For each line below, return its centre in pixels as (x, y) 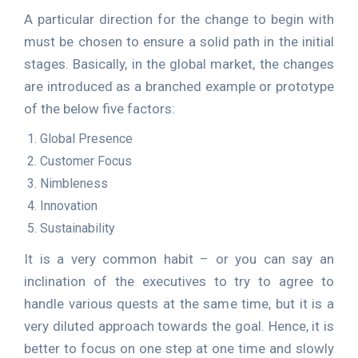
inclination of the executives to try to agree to (179, 281)
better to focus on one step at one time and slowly (179, 348)
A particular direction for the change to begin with (179, 19)
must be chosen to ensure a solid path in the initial (179, 42)
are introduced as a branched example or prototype (179, 86)
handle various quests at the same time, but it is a (179, 304)
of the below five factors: (99, 109)
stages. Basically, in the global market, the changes (179, 64)
